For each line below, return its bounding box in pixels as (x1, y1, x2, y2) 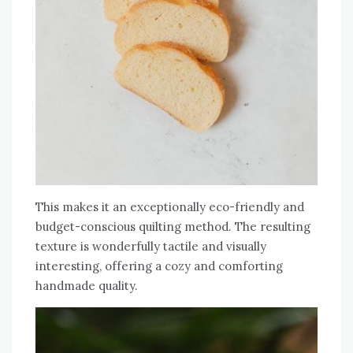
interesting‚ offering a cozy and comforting (35, 258, 283, 273)
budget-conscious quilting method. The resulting (35, 218, 310, 234)
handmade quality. (35, 277, 138, 293)
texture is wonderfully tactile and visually (35, 238, 266, 254)
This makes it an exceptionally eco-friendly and (35, 199, 304, 214)
